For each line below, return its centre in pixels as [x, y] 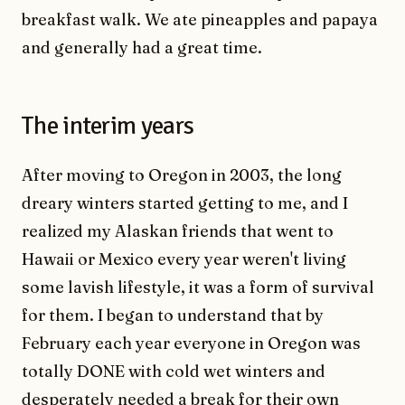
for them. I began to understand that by [173, 315]
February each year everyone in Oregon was [191, 343]
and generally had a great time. [142, 47]
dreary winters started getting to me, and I [185, 202]
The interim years [108, 125]
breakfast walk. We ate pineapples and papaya [200, 19]
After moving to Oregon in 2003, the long [182, 174]
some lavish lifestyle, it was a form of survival [198, 287]
